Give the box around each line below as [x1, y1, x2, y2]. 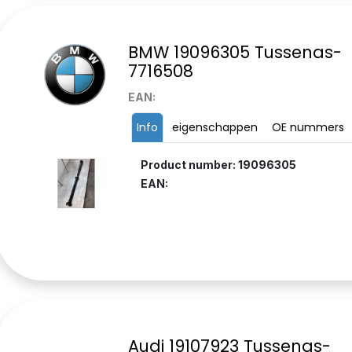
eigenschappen [171, 119, 258, 136]
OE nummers [271, 119, 344, 136]
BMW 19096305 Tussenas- [127, 41, 342, 64]
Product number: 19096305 [140, 158, 296, 172]
